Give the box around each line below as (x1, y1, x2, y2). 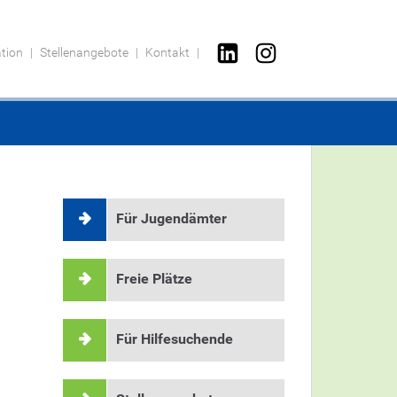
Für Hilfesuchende (116, 331, 233, 348)
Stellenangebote (40, 44, 128, 59)
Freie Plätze (116, 270, 192, 288)
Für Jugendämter (116, 210, 227, 228)
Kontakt (145, 44, 190, 59)
